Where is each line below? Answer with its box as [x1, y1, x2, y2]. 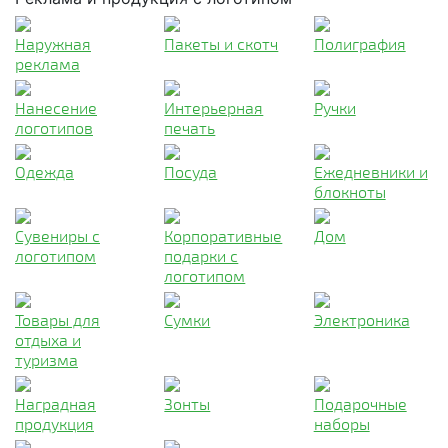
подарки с [164, 246, 239, 265]
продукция [15, 414, 94, 433]
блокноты [313, 182, 386, 201]
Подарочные [313, 394, 407, 413]
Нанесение [15, 98, 97, 117]
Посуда [164, 162, 218, 181]
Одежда [15, 162, 74, 181]
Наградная [15, 394, 96, 413]
